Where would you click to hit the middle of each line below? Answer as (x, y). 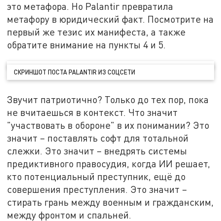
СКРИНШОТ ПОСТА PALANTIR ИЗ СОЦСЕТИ (75, 72)
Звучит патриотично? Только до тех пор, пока (108, 100)
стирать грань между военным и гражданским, (110, 202)
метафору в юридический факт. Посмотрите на (110, 19)
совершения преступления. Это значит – (97, 189)
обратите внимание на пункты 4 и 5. (87, 44)
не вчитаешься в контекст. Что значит (92, 112)
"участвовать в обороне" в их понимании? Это (108, 125)
